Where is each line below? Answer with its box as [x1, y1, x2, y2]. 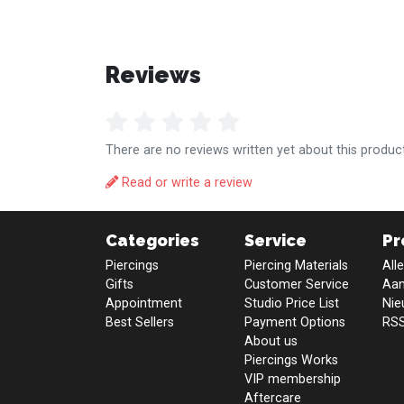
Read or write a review [118, 174, 252, 190]
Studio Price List [243, 295, 339, 311]
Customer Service [243, 276, 349, 292]
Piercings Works [243, 352, 338, 368]
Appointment [106, 295, 182, 311]
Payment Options [243, 314, 345, 330]
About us [243, 333, 298, 349]
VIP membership [243, 371, 341, 387]
